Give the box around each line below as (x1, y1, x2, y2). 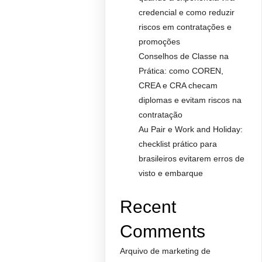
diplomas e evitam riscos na (139, 95, 242, 105)
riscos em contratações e (139, 22, 232, 32)
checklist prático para (139, 139, 218, 149)
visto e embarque (139, 168, 204, 178)
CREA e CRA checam (139, 81, 218, 90)
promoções (139, 37, 181, 46)
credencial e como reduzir (139, 8, 235, 17)
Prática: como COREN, (139, 66, 224, 75)
